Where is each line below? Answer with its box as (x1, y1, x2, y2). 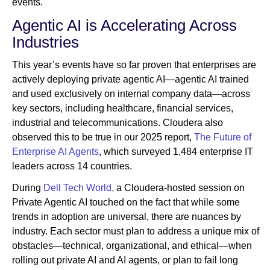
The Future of (192, 132, 251, 143)
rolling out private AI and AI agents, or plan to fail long (12, 255, 238, 266)
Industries (12, 33, 79, 52)
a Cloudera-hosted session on (114, 183, 245, 193)
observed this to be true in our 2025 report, (12, 132, 192, 143)
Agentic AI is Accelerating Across (12, 16, 237, 35)
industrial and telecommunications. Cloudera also (12, 118, 223, 128)
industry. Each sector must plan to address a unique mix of (12, 226, 259, 237)
